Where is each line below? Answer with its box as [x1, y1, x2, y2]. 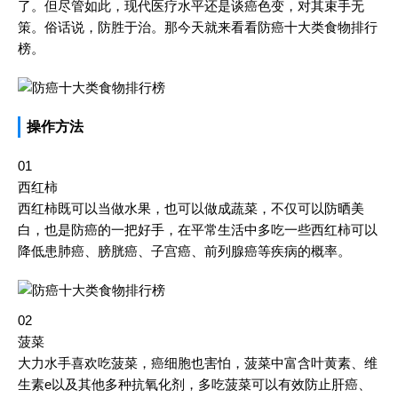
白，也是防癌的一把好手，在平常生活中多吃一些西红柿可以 [18, 222, 378, 237]
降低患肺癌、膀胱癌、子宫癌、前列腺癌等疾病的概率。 [18, 243, 351, 259]
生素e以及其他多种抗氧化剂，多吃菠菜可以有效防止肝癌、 [18, 377, 371, 392]
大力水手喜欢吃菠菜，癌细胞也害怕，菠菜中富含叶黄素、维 [18, 355, 378, 370]
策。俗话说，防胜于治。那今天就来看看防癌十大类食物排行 [18, 20, 378, 35]
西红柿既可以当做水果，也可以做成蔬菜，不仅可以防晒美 [18, 201, 364, 216]
